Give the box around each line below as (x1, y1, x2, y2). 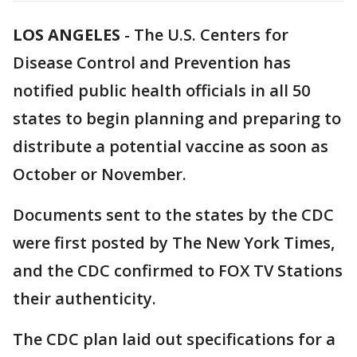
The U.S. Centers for (134, 24, 288, 45)
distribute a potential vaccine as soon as (13, 135, 328, 157)
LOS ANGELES (13, 24, 120, 45)
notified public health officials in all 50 (13, 80, 310, 101)
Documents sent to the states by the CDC (13, 204, 334, 226)
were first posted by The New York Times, (13, 232, 335, 253)
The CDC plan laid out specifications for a (13, 328, 335, 350)
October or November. (13, 163, 186, 185)
